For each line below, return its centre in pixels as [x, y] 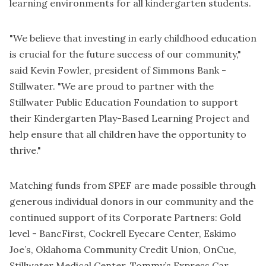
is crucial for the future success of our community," [125, 54]
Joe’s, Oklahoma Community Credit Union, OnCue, [123, 250]
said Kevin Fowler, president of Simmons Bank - [118, 70]
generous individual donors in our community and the [132, 202]
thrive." [25, 151]
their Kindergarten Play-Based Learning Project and [129, 118]
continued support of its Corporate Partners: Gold [125, 218]
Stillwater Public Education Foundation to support [124, 102]
